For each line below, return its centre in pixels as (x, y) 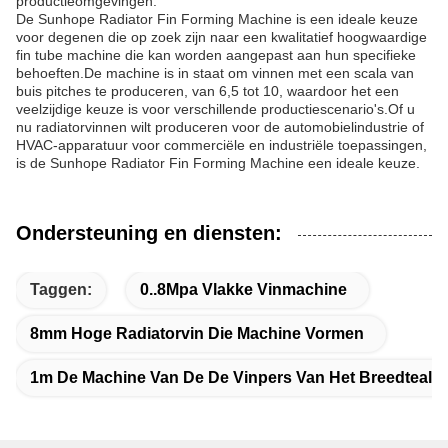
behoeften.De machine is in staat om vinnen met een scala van (215, 73)
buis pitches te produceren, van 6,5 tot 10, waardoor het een (207, 91)
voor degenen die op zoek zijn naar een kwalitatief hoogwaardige (221, 37)
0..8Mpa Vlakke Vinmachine (243, 289)
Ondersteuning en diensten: (149, 233)
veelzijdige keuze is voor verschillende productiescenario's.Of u (215, 109)
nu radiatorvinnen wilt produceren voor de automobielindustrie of (220, 127)
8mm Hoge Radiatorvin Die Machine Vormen (197, 333)
